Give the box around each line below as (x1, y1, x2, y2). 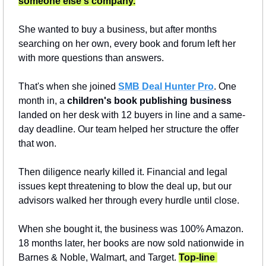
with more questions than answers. (18, 52, 164, 63)
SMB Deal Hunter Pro (118, 81, 214, 91)
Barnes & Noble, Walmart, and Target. (18, 252, 179, 262)
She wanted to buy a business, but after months (18, 24, 217, 34)
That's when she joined (18, 81, 118, 91)
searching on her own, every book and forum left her (18, 38, 236, 49)
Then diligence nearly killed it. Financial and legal (18, 166, 227, 177)
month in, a (18, 95, 67, 106)
